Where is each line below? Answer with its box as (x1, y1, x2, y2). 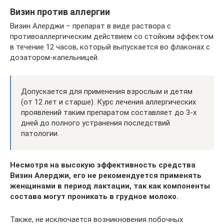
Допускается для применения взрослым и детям (21, 86, 192, 96)
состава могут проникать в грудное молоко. (10, 191, 178, 201)
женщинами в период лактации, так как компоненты (10, 181, 210, 190)
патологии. (21, 128, 59, 138)
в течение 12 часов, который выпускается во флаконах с (10, 42, 210, 51)
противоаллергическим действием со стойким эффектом (10, 31, 213, 41)
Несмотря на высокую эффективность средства (10, 160, 195, 169)
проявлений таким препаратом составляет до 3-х (21, 107, 196, 117)
